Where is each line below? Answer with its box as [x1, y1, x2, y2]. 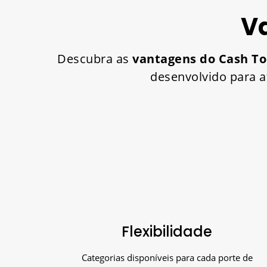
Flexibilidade [122, 221, 212, 241]
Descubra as [57, 50, 132, 67]
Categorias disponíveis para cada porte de [81, 251, 253, 263]
